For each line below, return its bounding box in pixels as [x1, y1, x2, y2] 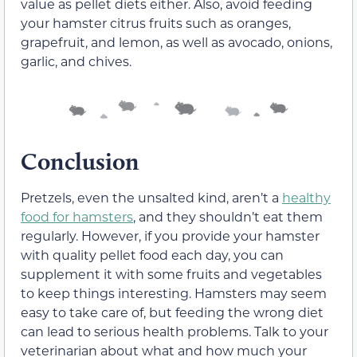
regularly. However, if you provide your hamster [21, 227, 320, 245]
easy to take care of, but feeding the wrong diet [21, 304, 324, 321]
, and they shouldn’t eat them [133, 208, 323, 226]
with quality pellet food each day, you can [21, 246, 284, 264]
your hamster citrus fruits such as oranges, [21, 14, 291, 31]
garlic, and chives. [21, 52, 131, 69]
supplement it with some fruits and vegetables [21, 265, 322, 283]
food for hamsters [21, 208, 133, 226]
